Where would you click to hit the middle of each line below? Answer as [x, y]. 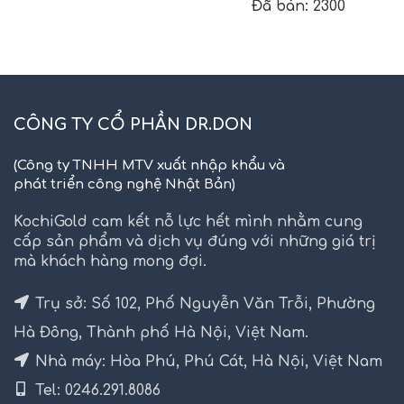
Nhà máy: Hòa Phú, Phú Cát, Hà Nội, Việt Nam [207, 361]
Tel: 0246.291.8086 [96, 390]
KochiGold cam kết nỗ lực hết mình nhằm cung [188, 221]
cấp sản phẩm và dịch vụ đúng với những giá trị [195, 241]
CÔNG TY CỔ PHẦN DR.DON [133, 124]
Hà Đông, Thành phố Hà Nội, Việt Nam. [161, 332]
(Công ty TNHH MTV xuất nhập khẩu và [149, 165]
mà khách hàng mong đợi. [110, 261]
